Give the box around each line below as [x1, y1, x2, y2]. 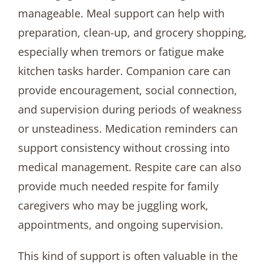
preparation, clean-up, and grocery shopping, [17, 25, 247, 40]
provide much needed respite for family [17, 178, 219, 193]
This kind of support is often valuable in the [17, 248, 238, 263]
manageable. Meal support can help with [17, 5, 225, 20]
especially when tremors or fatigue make [17, 44, 224, 59]
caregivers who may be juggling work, [17, 198, 208, 213]
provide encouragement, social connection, [17, 82, 237, 97]
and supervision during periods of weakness [17, 101, 242, 116]
